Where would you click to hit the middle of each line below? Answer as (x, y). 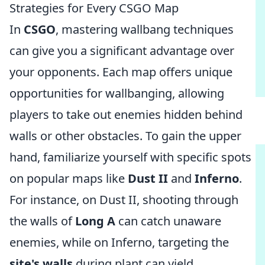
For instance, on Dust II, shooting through (124, 200)
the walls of (42, 221)
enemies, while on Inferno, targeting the (119, 242)
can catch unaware (168, 221)
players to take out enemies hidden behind (126, 114)
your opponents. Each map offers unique (121, 72)
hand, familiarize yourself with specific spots (130, 157)
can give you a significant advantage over (122, 51)
